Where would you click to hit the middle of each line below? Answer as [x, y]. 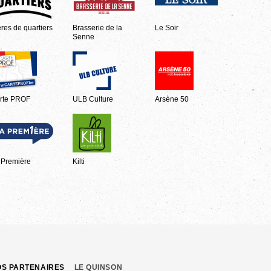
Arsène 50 [172, 99]
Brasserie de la [98, 28]
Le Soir [167, 28]
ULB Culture [93, 99]
